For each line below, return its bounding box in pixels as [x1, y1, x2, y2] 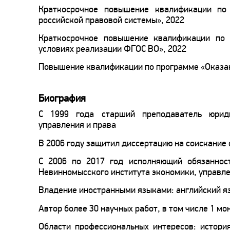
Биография [39, 92, 86, 105]
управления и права [39, 119, 116, 131]
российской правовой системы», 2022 [39, 14, 184, 26]
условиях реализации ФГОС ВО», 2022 [39, 43, 186, 55]
